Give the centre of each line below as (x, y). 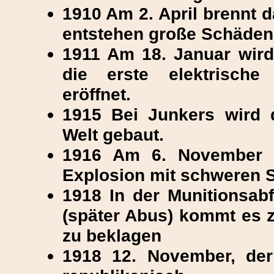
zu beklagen (112, 235)
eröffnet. (96, 94)
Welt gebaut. (113, 135)
